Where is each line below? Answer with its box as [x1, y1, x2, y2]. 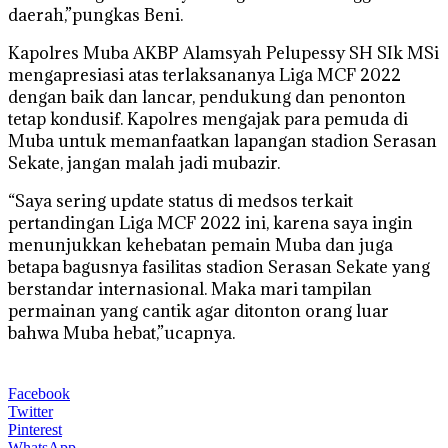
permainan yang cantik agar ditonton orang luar [8, 299, 389, 322]
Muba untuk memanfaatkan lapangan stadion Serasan [8, 129, 437, 152]
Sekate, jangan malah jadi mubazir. [8, 151, 280, 174]
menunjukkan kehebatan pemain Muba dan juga [8, 233, 393, 256]
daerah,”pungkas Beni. [8, 3, 183, 26]
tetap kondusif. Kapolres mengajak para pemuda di [8, 107, 408, 130]
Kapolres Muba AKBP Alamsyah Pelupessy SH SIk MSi [8, 41, 439, 64]
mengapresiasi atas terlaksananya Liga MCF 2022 [8, 63, 401, 86]
